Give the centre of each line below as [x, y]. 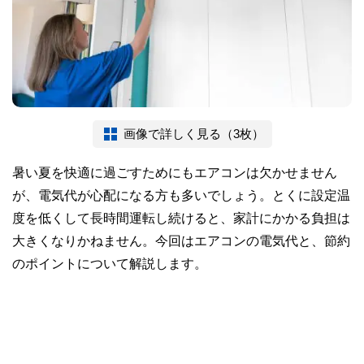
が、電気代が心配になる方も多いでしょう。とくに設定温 [181, 195]
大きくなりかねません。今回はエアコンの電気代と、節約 [181, 241]
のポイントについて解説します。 [110, 264]
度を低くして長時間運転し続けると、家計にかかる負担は [181, 218]
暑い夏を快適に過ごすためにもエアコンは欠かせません [175, 173]
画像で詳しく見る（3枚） [193, 134]
